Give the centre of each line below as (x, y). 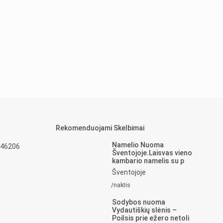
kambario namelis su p (148, 161)
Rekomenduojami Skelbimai (100, 128)
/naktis (121, 185)
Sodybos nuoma (139, 202)
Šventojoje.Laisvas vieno (152, 153)
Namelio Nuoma (138, 145)
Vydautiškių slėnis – (145, 210)
